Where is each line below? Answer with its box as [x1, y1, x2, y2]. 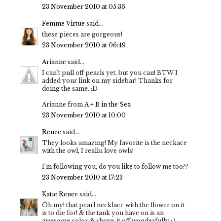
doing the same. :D [42, 84, 98, 92]
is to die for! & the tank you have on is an [42, 209, 164, 217]
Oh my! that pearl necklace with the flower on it [42, 201, 184, 209]
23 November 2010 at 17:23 [42, 173, 123, 181]
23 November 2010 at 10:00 [42, 111, 126, 119]
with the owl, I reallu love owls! [42, 147, 134, 154]
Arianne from [42, 100, 84, 108]
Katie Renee [42, 190, 78, 198]
